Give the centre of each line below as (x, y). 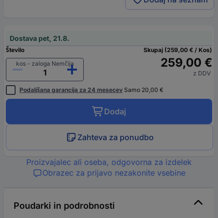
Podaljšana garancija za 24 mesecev (71, 90)
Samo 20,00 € (143, 90)
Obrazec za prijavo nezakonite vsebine (114, 173)
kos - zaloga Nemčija (45, 63)
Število (15, 50)
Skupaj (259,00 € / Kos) (178, 50)
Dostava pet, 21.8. (40, 38)
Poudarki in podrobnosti (64, 205)
